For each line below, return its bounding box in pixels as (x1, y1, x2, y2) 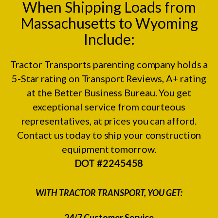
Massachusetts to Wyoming (20, 14, 198, 32)
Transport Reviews (81, 72, 162, 84)
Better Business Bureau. (54, 86, 157, 98)
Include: (83, 30, 135, 48)
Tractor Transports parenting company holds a (10, 58, 208, 70)
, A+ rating (162, 72, 206, 84)
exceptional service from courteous (33, 100, 185, 112)
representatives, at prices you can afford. (21, 114, 197, 127)
